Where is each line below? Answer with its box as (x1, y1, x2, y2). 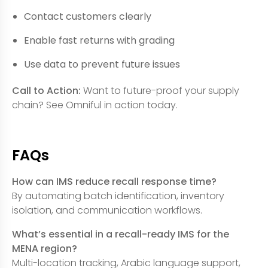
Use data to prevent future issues (24, 57, 180, 71)
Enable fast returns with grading (24, 33, 175, 47)
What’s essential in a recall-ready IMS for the (12, 227, 229, 241)
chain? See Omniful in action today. (12, 98, 178, 112)
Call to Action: (12, 83, 81, 98)
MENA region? (12, 241, 77, 255)
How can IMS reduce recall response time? (12, 174, 217, 188)
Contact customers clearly (24, 9, 151, 23)
